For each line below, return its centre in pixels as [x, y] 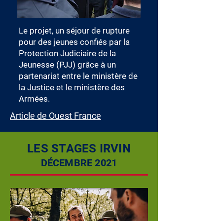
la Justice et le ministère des [72, 87]
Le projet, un [42, 31]
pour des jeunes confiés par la [74, 42]
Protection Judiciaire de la [67, 53]
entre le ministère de [100, 76]
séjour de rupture [98, 31]
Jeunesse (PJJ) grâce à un [67, 65]
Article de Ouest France [55, 116]
